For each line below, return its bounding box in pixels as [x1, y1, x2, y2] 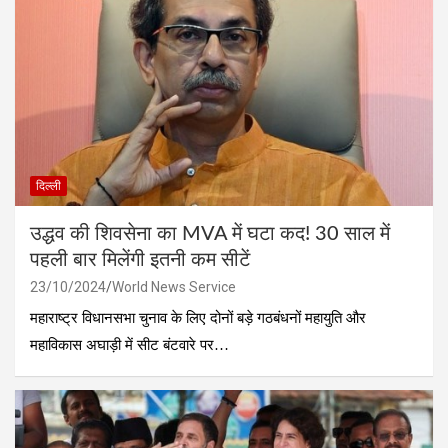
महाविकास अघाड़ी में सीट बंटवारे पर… [30, 336, 229, 353]
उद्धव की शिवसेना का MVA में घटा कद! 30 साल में [30, 223, 390, 244]
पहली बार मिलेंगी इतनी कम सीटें [30, 249, 250, 270]
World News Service [112, 278, 236, 295]
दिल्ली [36, 178, 61, 193]
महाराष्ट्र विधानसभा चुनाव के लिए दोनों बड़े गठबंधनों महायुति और [30, 309, 366, 326]
